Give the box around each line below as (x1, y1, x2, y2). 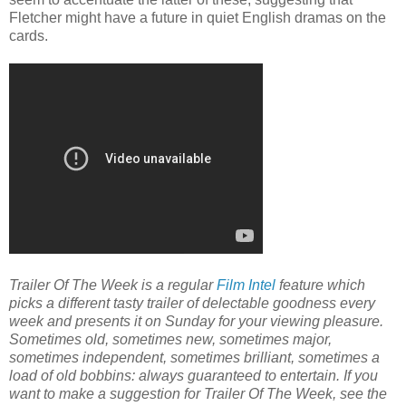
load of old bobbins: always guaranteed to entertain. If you (9, 368, 378, 384)
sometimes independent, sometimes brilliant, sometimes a (9, 350, 380, 366)
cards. (9, 28, 48, 44)
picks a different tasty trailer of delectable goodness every (9, 295, 375, 312)
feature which (275, 277, 365, 294)
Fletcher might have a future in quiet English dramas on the (9, 10, 386, 26)
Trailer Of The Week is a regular (9, 277, 217, 294)
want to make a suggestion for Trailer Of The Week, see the (9, 386, 387, 402)
